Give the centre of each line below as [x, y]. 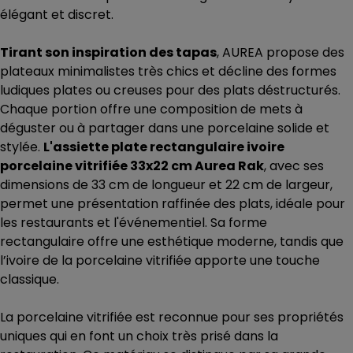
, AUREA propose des [281, 53]
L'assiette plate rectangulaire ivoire [164, 147]
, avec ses [294, 166]
